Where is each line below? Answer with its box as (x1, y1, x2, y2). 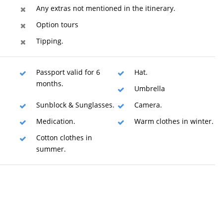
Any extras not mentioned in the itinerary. (36, 3, 175, 13)
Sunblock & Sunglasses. (36, 100, 114, 110)
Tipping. (36, 36, 63, 46)
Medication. (36, 116, 75, 126)
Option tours (36, 20, 78, 29)
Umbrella (134, 84, 165, 93)
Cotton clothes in (36, 133, 92, 142)
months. (36, 79, 63, 88)
